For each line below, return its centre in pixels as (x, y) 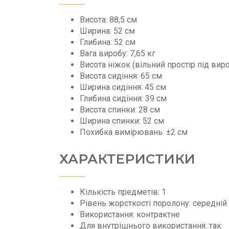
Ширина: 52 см (107, 31)
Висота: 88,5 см (108, 20)
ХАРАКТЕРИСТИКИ (127, 159)
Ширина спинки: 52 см (122, 121)
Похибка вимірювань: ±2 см (134, 132)
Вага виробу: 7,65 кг (118, 54)
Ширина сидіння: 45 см (123, 87)
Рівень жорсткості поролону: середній (153, 203)
